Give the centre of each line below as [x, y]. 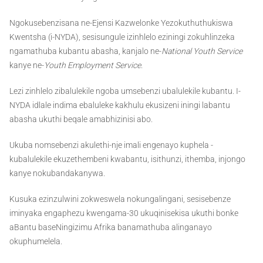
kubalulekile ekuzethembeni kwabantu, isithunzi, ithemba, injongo [127, 159]
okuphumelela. [36, 242]
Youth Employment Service [92, 65]
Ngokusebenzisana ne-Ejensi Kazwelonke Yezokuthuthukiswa [121, 23]
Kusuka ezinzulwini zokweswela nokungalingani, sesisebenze [120, 199]
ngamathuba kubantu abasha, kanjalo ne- [85, 51]
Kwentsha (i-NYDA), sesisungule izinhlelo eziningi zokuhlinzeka [122, 37]
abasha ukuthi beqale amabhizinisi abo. [81, 119]
